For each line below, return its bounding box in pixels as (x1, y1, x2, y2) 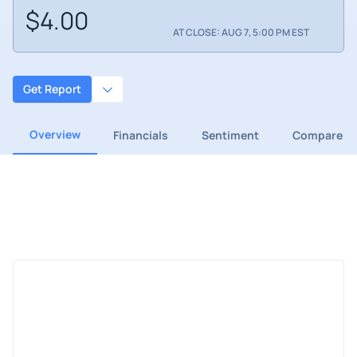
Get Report (23, 81, 81, 97)
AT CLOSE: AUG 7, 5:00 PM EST (172, 25, 309, 40)
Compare (292, 127, 343, 143)
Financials (113, 127, 169, 143)
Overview (29, 126, 80, 142)
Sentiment (201, 127, 259, 143)
